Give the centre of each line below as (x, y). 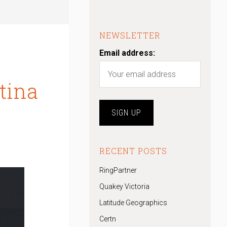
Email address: (127, 53)
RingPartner (118, 170)
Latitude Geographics (133, 203)
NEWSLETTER (130, 35)
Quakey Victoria (124, 186)
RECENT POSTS (133, 151)
